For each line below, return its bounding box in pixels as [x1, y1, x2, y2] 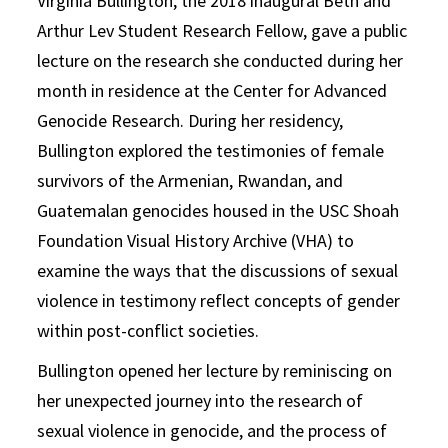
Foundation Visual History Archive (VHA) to [37, 229, 355, 252]
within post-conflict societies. [37, 319, 260, 342]
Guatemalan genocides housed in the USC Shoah [37, 199, 400, 222]
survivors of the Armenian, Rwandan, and [37, 169, 344, 192]
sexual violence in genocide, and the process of [37, 419, 388, 442]
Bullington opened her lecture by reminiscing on [37, 359, 393, 382]
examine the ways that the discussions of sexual [37, 259, 399, 282]
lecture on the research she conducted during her [37, 49, 404, 72]
